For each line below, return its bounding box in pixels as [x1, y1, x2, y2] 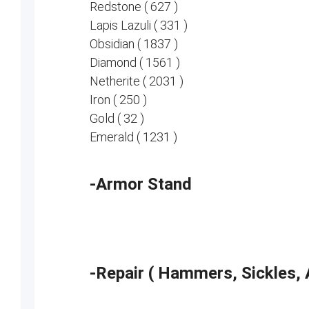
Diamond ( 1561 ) [89, 55, 180, 70]
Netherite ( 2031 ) [89, 74, 183, 88]
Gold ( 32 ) [89, 111, 144, 126]
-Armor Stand [89, 175, 192, 194]
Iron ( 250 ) [89, 92, 147, 107]
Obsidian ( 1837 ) [89, 37, 178, 51]
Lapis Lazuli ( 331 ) [89, 18, 188, 32]
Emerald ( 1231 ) [89, 130, 177, 144]
